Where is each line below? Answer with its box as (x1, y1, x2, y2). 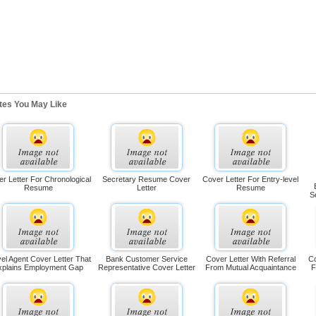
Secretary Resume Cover (102, 174, 191, 183)
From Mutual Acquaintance (205, 262, 296, 272)
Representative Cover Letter (97, 262, 195, 272)
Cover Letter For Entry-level (202, 174, 299, 183)
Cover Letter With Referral (205, 254, 296, 263)
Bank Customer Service (105, 254, 188, 263)
